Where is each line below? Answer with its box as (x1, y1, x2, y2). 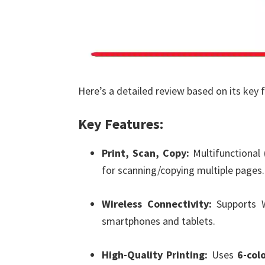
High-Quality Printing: (102, 248, 208, 261)
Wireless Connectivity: (102, 197, 212, 211)
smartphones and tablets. (102, 214, 215, 228)
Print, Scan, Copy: (102, 146, 190, 160)
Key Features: (78, 115, 163, 133)
